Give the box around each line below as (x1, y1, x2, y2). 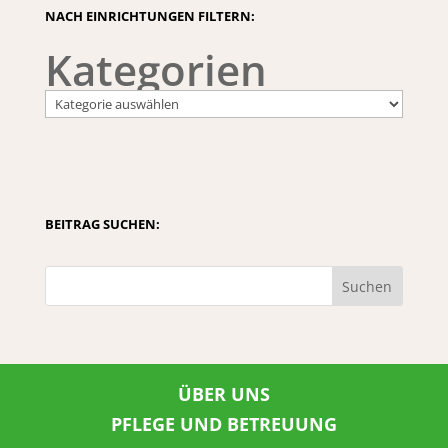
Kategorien (44, 41, 267, 99)
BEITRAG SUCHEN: (44, 215, 160, 234)
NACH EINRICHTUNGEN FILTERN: (44, 7, 255, 26)
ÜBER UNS (178, 381, 270, 406)
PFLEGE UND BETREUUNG (111, 411, 337, 436)
